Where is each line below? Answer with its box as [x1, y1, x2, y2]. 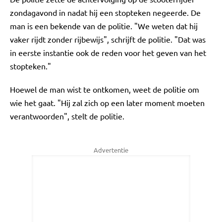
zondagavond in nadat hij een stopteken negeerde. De [10, 7, 201, 17]
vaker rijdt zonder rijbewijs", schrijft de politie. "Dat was [10, 34, 206, 44]
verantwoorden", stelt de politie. [10, 111, 124, 121]
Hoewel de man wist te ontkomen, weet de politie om [10, 84, 199, 94]
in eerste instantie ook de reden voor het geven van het [10, 48, 206, 57]
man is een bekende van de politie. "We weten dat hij [10, 21, 198, 31]
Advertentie [94, 146, 128, 154]
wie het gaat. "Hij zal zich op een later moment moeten [10, 98, 205, 108]
